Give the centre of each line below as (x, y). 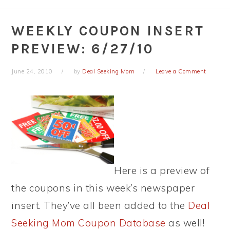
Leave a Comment (181, 71)
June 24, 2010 (32, 71)
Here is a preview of (162, 170)
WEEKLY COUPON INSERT (108, 31)
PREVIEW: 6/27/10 (83, 49)
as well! (185, 223)
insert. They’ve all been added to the (100, 205)
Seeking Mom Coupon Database (89, 223)
